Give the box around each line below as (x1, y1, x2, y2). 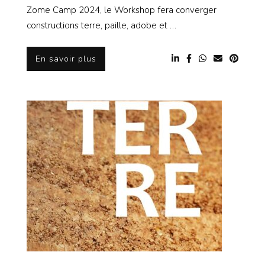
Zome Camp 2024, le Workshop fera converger (27, 4, 216, 17)
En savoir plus (35, 53, 96, 64)
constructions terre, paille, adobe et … (27, 20, 176, 32)
